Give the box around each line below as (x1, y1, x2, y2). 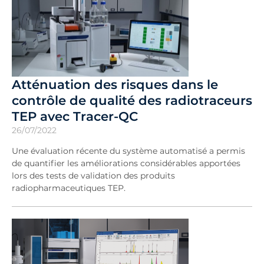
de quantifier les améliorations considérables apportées (12, 158, 240, 169)
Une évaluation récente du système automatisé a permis (12, 146, 245, 156)
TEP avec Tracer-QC (12, 108, 138, 124)
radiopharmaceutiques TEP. (12, 183, 126, 193)
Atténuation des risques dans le (12, 77, 218, 92)
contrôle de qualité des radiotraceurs (12, 93, 252, 108)
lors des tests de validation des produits (12, 170, 175, 181)
